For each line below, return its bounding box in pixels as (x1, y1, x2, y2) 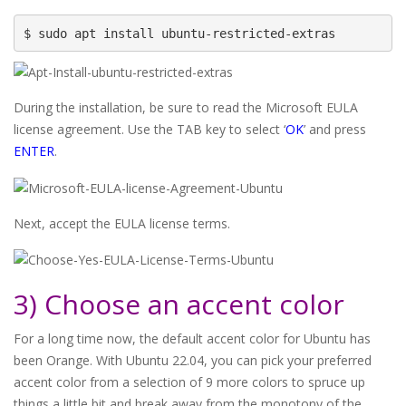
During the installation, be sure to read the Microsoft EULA (14, 99, 358, 117)
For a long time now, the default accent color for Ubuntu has (14, 329, 371, 347)
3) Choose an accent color (14, 285, 344, 323)
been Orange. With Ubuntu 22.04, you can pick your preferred (14, 351, 372, 369)
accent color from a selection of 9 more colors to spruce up (14, 372, 365, 391)
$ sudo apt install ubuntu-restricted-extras (23, 25, 335, 41)
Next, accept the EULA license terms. (14, 214, 230, 232)
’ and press (304, 121, 366, 139)
